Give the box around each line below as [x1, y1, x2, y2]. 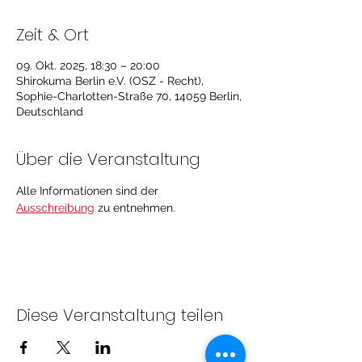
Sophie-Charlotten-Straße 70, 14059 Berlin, [16, 90, 242, 103]
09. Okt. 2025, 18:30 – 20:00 [16, 59, 160, 72]
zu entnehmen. [98, 201, 179, 214]
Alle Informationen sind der [16, 184, 162, 197]
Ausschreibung [16, 201, 95, 214]
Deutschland [16, 105, 83, 118]
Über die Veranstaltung [16, 148, 200, 170]
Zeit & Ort [16, 23, 89, 46]
